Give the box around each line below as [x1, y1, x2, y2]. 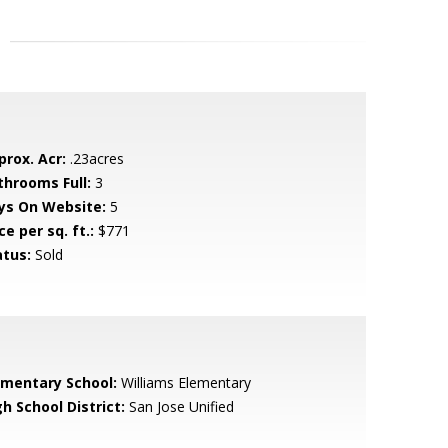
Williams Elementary [116, 373, 251, 392]
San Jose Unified [124, 397, 234, 416]
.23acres [65, 149, 124, 168]
